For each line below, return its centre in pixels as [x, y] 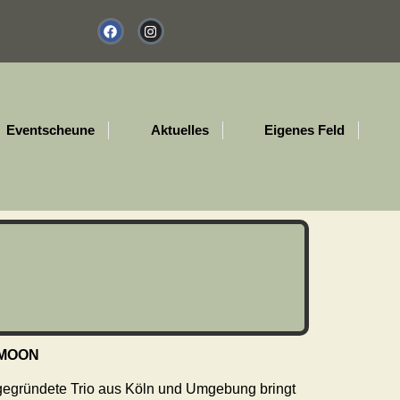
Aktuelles [179, 129]
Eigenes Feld [304, 129]
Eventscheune [50, 129]
